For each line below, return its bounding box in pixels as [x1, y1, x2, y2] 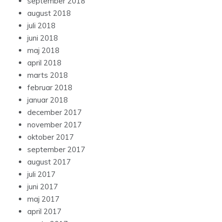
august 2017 [27, 157, 71, 167]
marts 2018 [27, 70, 68, 80]
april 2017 [27, 207, 61, 217]
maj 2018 [27, 46, 59, 55]
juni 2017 [27, 182, 58, 192]
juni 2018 [27, 33, 58, 43]
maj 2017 [27, 194, 59, 204]
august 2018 [27, 8, 71, 18]
